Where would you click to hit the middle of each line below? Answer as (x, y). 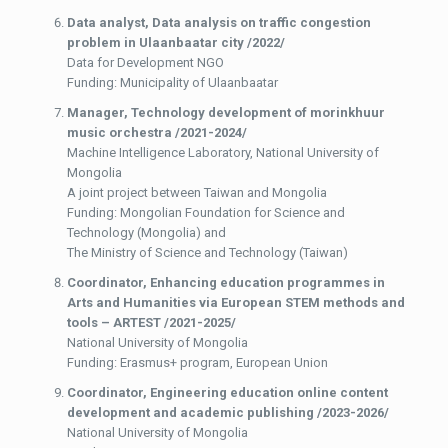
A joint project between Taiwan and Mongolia (197, 192)
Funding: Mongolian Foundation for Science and (206, 212)
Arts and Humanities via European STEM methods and (236, 302)
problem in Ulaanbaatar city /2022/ (176, 42)
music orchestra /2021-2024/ (157, 132)
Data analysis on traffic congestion (262, 22)
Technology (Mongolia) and (147, 232)
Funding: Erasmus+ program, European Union (198, 362)
